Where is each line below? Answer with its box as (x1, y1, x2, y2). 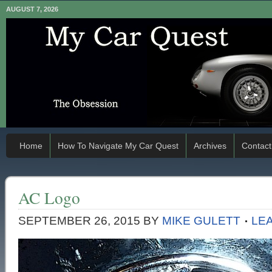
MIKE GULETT (162, 214, 240, 227)
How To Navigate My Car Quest (58, 141, 178, 151)
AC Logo (18, 186, 80, 209)
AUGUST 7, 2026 (6, 5, 58, 13)
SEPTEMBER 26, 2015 (18, 214, 140, 227)
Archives (194, 141, 226, 151)
